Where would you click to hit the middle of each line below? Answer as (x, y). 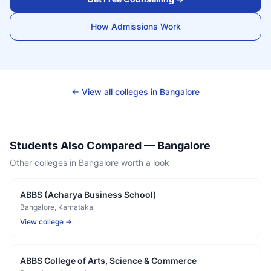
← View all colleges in (116, 92)
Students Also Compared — (83, 145)
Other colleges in (44, 162)
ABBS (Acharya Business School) (88, 194)
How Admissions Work (135, 26)
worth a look (144, 162)
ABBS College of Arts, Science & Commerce (108, 260)
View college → (46, 222)
